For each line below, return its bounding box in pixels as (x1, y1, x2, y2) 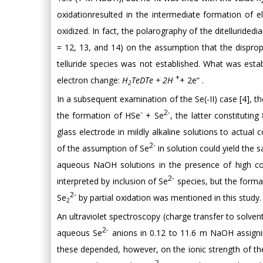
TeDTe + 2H (131, 75, 173, 86)
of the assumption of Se (57, 143, 150, 154)
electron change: (57, 75, 122, 86)
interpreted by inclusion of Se (57, 176, 168, 187)
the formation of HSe (57, 110, 141, 121)
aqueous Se (57, 227, 103, 238)
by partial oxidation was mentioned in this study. (76, 192, 261, 203)
